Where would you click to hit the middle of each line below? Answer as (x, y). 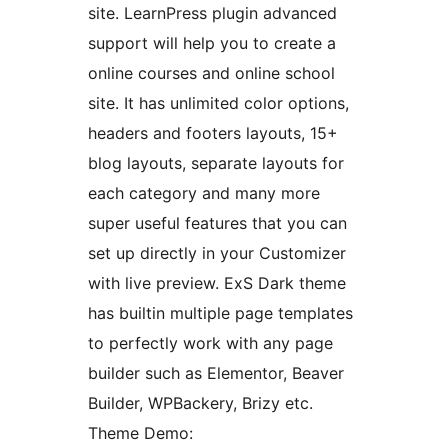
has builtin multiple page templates (220, 313)
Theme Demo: (140, 433)
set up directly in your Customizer (217, 253)
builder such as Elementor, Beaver (216, 373)
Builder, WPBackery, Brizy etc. (200, 403)
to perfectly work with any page (210, 343)
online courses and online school (211, 73)
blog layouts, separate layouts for (216, 163)
